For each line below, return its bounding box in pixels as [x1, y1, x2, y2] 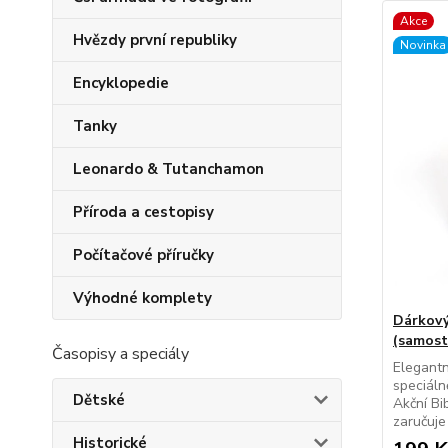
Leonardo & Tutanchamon [73, 159, 264, 179]
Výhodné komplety [73, 288, 212, 308]
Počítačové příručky [73, 245, 214, 265]
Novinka [399, 37, 446, 53]
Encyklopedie [73, 73, 169, 93]
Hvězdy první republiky [73, 30, 237, 50]
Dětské [73, 390, 125, 410]
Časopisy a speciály [52, 343, 189, 365]
